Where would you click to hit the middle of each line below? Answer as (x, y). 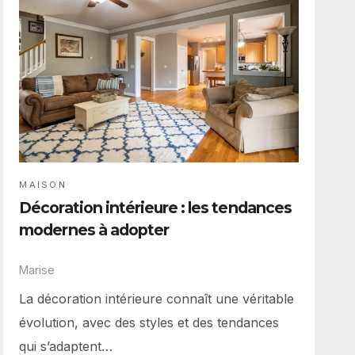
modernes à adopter (94, 229)
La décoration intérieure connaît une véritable (157, 299)
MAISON (43, 184)
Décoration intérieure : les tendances (155, 207)
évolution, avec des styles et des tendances (149, 323)
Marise (37, 269)
